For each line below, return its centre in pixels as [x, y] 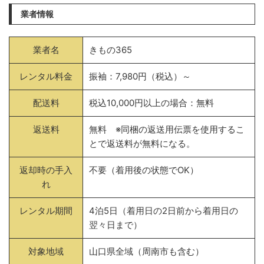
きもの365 [110, 50]
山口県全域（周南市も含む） [146, 251]
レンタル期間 [46, 211]
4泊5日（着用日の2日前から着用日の [164, 211]
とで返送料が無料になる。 [142, 143]
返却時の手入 [46, 170]
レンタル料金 [46, 76]
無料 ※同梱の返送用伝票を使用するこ [167, 129]
